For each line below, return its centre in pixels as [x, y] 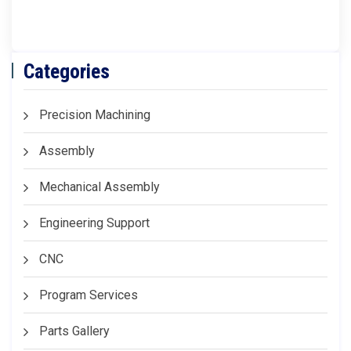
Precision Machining [95, 115]
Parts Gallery [74, 331]
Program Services [89, 295]
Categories [67, 71]
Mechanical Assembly [100, 187]
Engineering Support [94, 223]
